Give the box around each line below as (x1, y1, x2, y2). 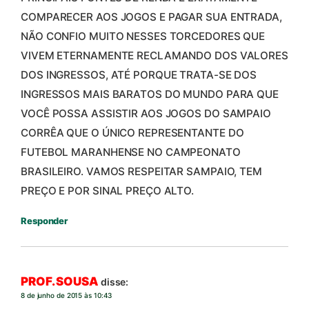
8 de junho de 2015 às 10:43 (21, 291, 112, 300)
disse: (100, 276, 129, 288)
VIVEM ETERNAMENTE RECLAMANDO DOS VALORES (21, 48, 288, 62)
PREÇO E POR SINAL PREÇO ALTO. (21, 183, 195, 197)
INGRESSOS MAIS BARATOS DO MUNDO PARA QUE (21, 87, 279, 101)
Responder (21, 215, 68, 226)
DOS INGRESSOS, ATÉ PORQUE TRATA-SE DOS (21, 68, 257, 81)
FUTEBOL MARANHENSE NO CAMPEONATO (21, 145, 241, 159)
